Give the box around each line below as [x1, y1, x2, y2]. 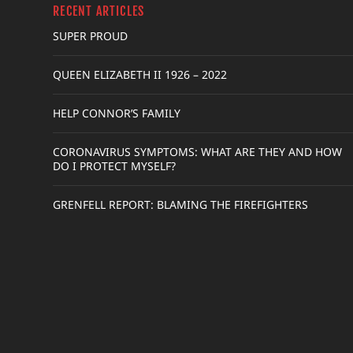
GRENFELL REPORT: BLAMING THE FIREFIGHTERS [53, 196, 309, 212]
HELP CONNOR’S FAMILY [53, 105, 181, 121]
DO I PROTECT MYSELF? [53, 158, 176, 173]
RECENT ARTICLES [53, 2, 145, 19]
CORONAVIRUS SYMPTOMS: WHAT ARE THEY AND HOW [53, 143, 343, 159]
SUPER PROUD [53, 28, 128, 43]
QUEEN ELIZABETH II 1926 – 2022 [53, 66, 228, 82]
